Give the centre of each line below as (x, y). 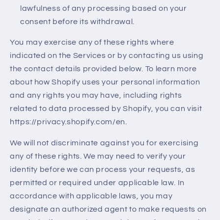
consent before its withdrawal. (77, 21)
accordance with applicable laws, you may (91, 196)
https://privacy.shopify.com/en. (69, 122)
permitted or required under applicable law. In (97, 183)
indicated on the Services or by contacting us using (107, 56)
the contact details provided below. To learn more (103, 69)
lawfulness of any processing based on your (104, 8)
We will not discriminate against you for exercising (104, 143)
